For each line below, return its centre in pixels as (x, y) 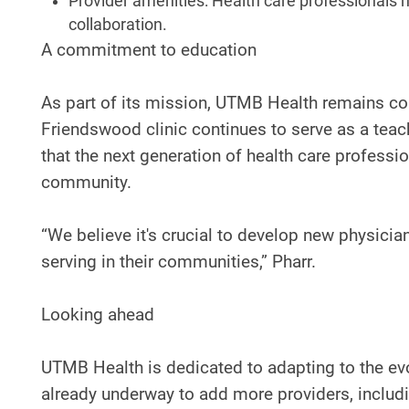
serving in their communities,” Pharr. (178, 261)
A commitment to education (149, 49)
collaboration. (118, 24)
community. (86, 182)
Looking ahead (98, 314)
